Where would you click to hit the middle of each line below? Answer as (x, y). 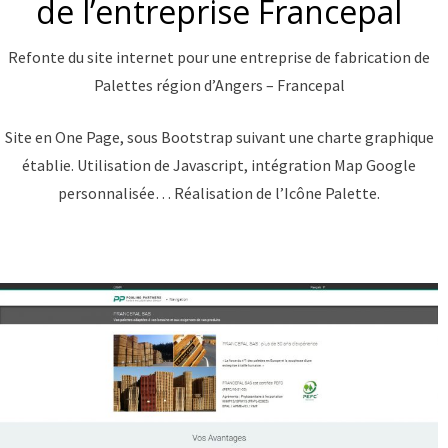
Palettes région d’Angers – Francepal (219, 85)
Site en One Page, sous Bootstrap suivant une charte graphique (219, 137)
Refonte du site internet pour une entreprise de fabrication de (219, 57)
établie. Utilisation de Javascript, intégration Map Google (219, 165)
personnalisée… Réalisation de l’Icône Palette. (219, 193)
